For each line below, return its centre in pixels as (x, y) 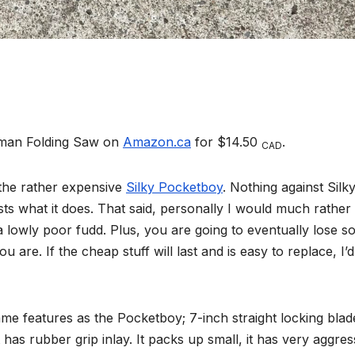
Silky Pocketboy (174, 187)
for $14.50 (226, 142)
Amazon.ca (157, 142)
